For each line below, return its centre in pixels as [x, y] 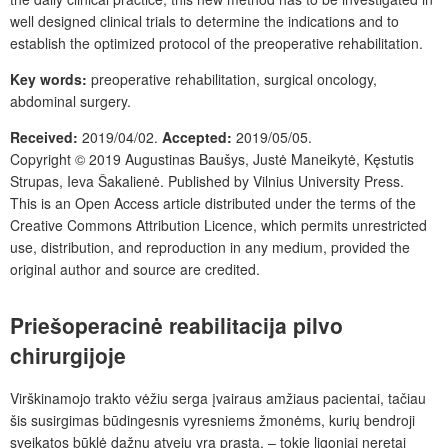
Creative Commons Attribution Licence [131, 225]
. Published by [206, 181]
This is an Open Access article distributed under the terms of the [213, 203]
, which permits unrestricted [340, 225]
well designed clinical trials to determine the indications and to [204, 21]
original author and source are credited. [135, 269]
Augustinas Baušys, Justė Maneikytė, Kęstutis [267, 159]
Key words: [48, 79]
